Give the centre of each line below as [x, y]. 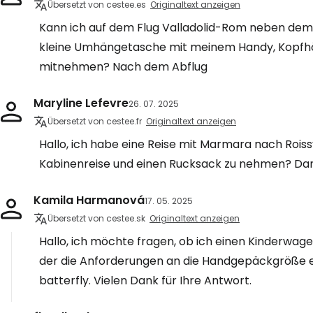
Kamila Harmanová [89, 200]
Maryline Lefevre [81, 103]
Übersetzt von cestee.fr [95, 121]
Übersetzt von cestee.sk [96, 218]
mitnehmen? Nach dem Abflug [123, 67]
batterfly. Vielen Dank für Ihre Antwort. [145, 281]
